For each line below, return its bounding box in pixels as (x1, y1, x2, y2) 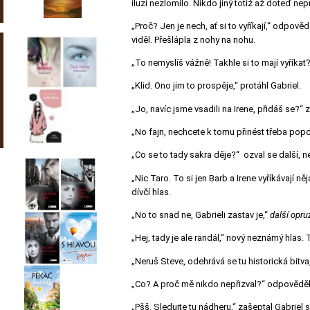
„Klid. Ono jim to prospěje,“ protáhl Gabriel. (131, 80, 301, 91)
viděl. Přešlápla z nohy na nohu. (131, 34, 255, 45)
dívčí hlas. (131, 186, 171, 197)
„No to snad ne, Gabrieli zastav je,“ (131, 210, 270, 221)
